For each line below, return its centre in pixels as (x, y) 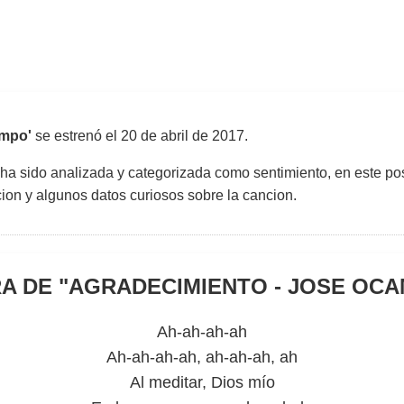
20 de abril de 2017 (183, 136)
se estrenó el (76, 136)
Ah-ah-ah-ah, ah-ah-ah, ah (202, 357)
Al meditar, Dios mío (202, 382)
